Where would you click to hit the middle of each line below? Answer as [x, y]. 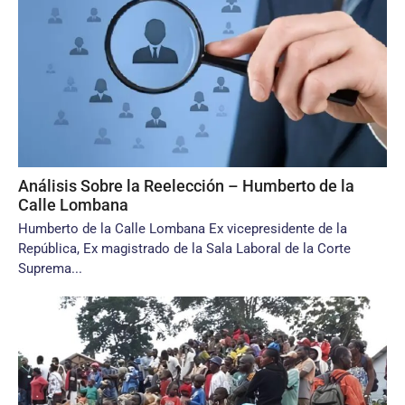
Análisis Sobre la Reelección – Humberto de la [186, 186]
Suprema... [50, 268]
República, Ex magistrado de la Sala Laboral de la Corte [184, 249]
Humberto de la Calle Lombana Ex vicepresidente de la [183, 229]
